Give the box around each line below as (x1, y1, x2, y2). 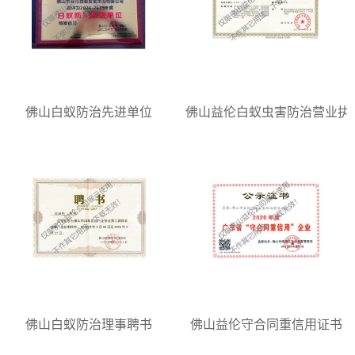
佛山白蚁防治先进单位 (25, 105, 152, 119)
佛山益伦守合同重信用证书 (190, 318, 342, 331)
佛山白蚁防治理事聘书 (25, 318, 152, 331)
